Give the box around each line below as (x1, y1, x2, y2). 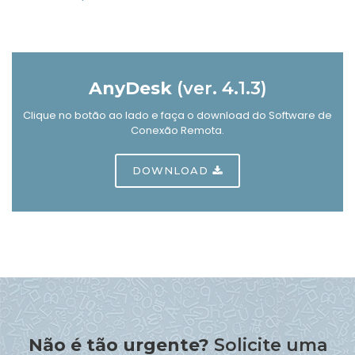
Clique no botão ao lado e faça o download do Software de (23, 108, 332, 123)
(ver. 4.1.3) (176, 78, 267, 99)
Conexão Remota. (131, 123, 224, 138)
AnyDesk (88, 78, 177, 99)
